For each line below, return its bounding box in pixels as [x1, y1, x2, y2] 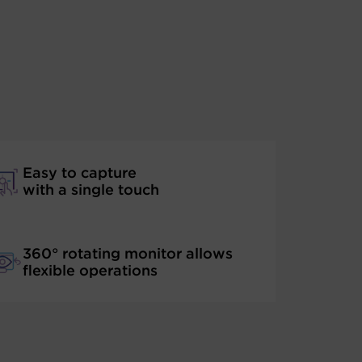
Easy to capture [22, 163, 137, 182]
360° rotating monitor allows [22, 244, 233, 263]
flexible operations [22, 261, 158, 280]
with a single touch [22, 180, 159, 199]
